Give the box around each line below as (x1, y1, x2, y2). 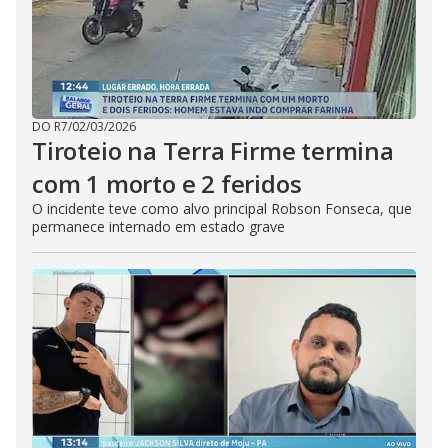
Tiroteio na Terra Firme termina (32, 134, 394, 167)
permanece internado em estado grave (32, 217, 285, 236)
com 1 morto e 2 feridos (32, 167, 302, 200)
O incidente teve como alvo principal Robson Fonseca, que (32, 199, 412, 218)
